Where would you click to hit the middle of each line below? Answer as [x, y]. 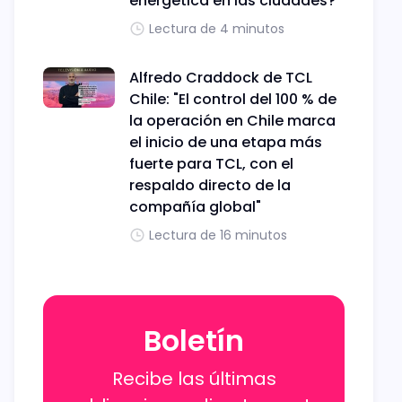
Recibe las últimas [194, 379]
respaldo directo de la [210, 185]
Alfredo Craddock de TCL [221, 78]
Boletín [194, 341]
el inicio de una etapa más [226, 142]
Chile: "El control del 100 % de [233, 99]
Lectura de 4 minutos [217, 29]
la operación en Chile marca [232, 121]
